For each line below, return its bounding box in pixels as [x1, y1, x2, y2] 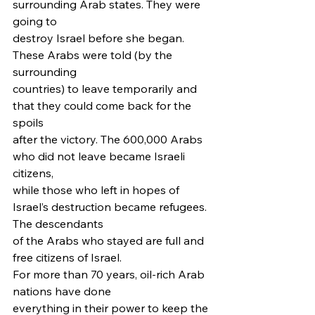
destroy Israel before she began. [13, 31, 187, 45]
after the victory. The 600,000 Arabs [13, 132, 205, 146]
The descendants [13, 217, 103, 231]
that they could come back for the [13, 98, 194, 112]
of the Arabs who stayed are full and [13, 233, 207, 247]
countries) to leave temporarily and [13, 82, 200, 96]
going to [13, 14, 57, 28]
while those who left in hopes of [13, 183, 182, 197]
